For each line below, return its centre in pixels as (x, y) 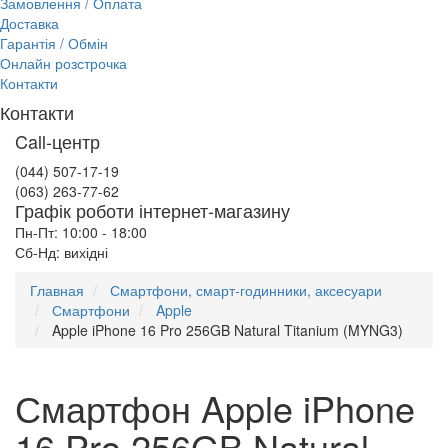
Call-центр (57, 141)
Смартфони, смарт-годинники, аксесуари (246, 290)
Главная (57, 290)
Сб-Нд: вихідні (61, 252)
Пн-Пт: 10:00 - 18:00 (81, 232)
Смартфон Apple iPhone (215, 407)
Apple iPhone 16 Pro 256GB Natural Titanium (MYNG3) (227, 330)
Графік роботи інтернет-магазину (152, 210)
